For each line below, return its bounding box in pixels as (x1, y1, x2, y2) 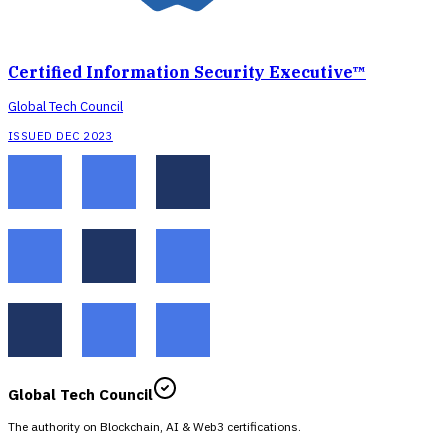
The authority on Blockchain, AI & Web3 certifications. (8, 418, 301, 434)
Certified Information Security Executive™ (8, 61, 366, 82)
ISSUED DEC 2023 (8, 128, 113, 144)
